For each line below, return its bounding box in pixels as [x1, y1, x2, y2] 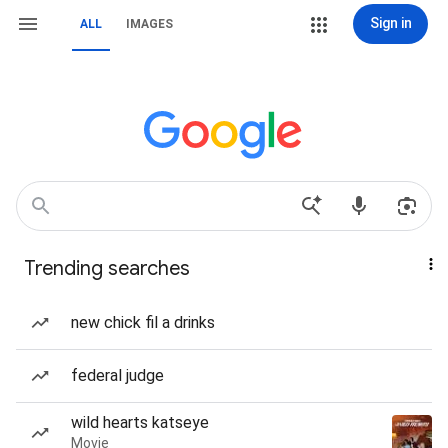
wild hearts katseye [71, 413, 209, 432]
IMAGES [126, 17, 173, 31]
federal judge [71, 366, 164, 385]
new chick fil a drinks [71, 313, 215, 332]
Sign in [369, 15, 412, 31]
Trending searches [24, 256, 190, 281]
